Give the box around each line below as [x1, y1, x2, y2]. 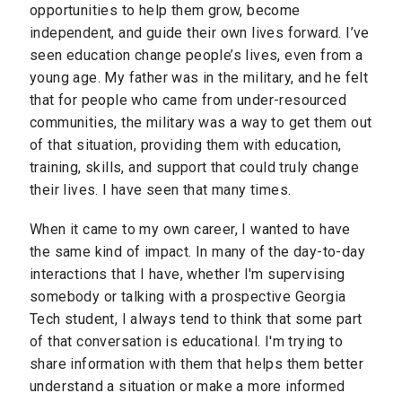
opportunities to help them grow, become [30, 2, 301, 19]
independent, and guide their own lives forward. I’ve [30, 24, 370, 41]
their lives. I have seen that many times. [30, 181, 292, 198]
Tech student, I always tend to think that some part [30, 310, 363, 328]
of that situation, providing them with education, [30, 136, 342, 153]
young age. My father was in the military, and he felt [30, 69, 369, 86]
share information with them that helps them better [30, 355, 363, 373]
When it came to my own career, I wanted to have [30, 221, 351, 239]
